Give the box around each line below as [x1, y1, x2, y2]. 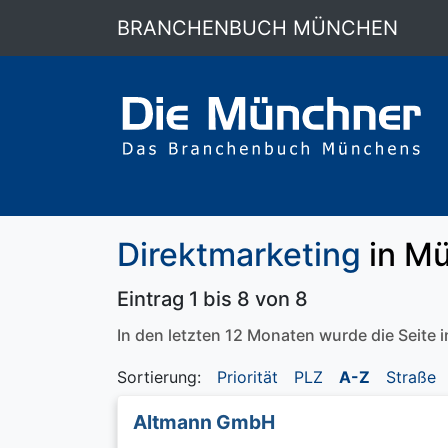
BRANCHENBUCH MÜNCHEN [117, 16, 398, 40]
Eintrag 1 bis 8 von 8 [117, 287, 308, 311]
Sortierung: [117, 367, 201, 387]
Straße [386, 367, 436, 387]
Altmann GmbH [133, 410, 275, 434]
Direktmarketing [117, 235, 361, 274]
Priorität [217, 367, 278, 387]
